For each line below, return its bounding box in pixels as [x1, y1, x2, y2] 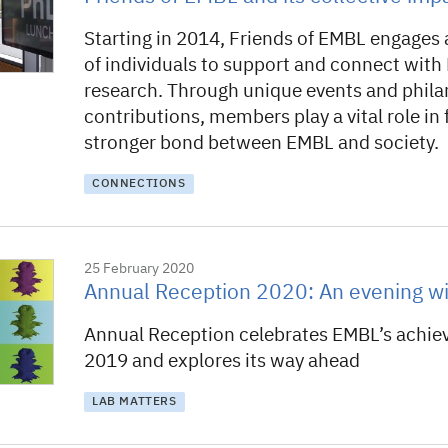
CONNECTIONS [92, 178, 186, 190]
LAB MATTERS [92, 396, 177, 408]
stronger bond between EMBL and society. [84, 134, 439, 153]
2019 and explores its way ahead [84, 352, 360, 371]
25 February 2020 [84, 262, 194, 276]
